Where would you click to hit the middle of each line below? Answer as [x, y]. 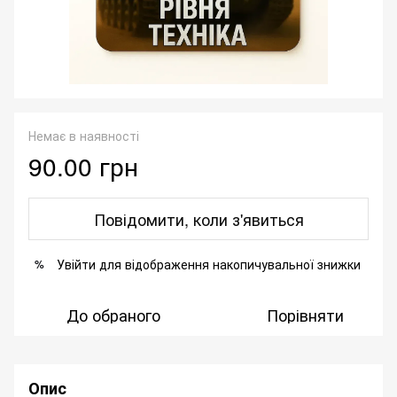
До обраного [113, 315]
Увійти [76, 265]
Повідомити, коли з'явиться [198, 219]
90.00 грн [83, 166]
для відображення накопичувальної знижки [228, 265]
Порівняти [305, 315]
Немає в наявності [84, 136]
